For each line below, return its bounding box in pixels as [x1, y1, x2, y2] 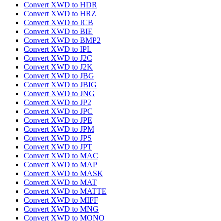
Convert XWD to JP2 [24, 98, 91, 107]
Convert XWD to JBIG [24, 80, 97, 89]
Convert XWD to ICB [24, 18, 93, 27]
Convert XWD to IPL [24, 45, 92, 54]
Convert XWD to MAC [24, 151, 98, 160]
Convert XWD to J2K [24, 63, 93, 72]
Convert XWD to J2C [24, 54, 92, 63]
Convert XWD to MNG [24, 205, 99, 214]
